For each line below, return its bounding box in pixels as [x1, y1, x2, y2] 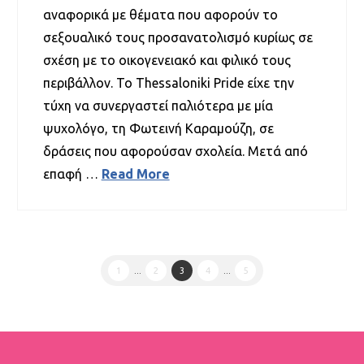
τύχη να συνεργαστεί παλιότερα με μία [42, 98, 273, 114]
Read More [101, 167, 170, 182]
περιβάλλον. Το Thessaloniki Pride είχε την [42, 76, 294, 91]
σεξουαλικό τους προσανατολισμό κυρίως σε [42, 30, 313, 45]
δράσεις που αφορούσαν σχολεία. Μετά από [42, 144, 308, 159]
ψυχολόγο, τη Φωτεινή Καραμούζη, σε [42, 121, 274, 136]
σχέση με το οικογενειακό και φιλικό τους [42, 53, 291, 68]
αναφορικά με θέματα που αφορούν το [42, 7, 278, 23]
